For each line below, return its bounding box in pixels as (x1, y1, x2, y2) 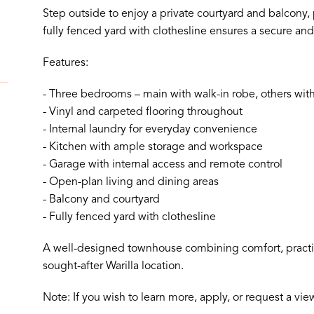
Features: (42, 57, 88, 69)
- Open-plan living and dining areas (42, 176, 219, 188)
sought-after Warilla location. (42, 260, 184, 272)
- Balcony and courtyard (42, 193, 160, 205)
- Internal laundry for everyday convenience (42, 123, 257, 135)
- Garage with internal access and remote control (42, 158, 282, 170)
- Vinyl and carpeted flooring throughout (42, 106, 243, 118)
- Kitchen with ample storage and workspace (42, 141, 263, 153)
